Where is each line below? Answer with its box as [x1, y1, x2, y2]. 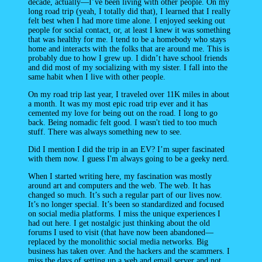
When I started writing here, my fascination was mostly [28, 172, 212, 181]
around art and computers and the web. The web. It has [28, 181, 211, 191]
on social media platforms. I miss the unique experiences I [28, 209, 220, 219]
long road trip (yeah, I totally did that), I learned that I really [28, 7, 230, 16]
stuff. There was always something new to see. [28, 127, 182, 137]
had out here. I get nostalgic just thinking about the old [28, 219, 210, 228]
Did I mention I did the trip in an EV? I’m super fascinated [28, 145, 225, 154]
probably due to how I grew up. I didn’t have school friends [28, 54, 227, 63]
